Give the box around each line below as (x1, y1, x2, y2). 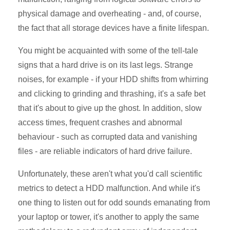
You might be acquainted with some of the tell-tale (18, 46, 198, 55)
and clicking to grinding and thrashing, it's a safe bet (18, 89, 205, 98)
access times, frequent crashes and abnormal (18, 118, 182, 127)
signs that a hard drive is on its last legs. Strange (18, 61, 193, 69)
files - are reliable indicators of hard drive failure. (18, 147, 192, 156)
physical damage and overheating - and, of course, (18, 9, 201, 18)
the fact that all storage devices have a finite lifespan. (18, 24, 209, 32)
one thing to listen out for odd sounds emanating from (18, 198, 210, 207)
